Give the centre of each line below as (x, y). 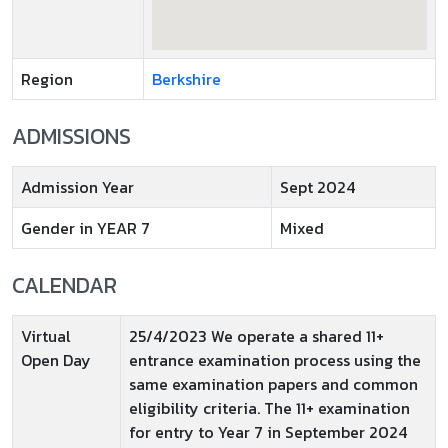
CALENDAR (64, 285)
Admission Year (77, 187)
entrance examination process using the (275, 360)
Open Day (56, 360)
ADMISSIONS (71, 136)
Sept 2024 (317, 187)
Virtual (46, 336)
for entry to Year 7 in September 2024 (268, 432)
